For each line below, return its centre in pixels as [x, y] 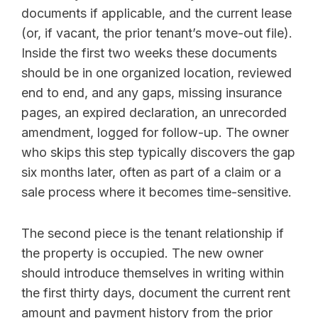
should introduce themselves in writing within [153, 273]
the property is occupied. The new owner [142, 253]
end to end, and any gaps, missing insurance [152, 92]
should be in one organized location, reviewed [157, 72]
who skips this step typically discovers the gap [158, 152]
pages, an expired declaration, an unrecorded [154, 112]
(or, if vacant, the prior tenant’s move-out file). [157, 33]
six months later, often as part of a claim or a [151, 172]
